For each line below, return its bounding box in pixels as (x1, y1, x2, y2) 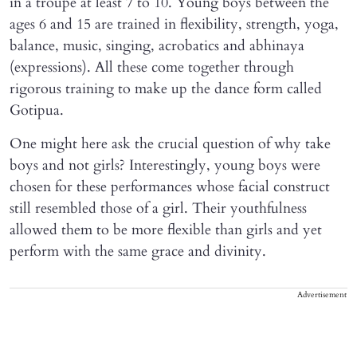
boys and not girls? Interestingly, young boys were (10, 155, 320, 175)
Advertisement (297, 289, 347, 300)
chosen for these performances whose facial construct (10, 177, 330, 197)
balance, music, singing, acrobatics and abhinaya (10, 36, 304, 56)
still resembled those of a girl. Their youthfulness (10, 198, 307, 218)
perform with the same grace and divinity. (10, 241, 266, 261)
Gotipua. (10, 100, 64, 120)
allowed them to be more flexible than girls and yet (10, 220, 322, 240)
